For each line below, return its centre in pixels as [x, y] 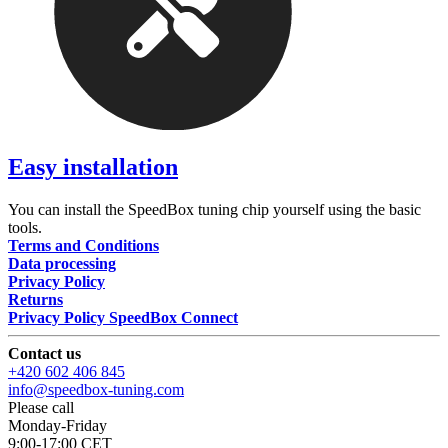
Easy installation [93, 167]
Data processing [62, 264]
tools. [25, 228]
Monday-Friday [57, 426]
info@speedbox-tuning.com [96, 390]
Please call [41, 408]
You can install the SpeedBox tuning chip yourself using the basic [214, 210]
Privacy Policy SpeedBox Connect [123, 318]
